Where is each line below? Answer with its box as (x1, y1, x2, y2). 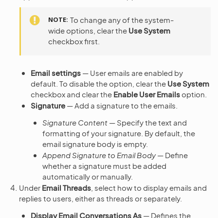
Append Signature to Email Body (42, 150, 156, 160)
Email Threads (42, 182, 91, 192)
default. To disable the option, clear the (31, 78, 167, 88)
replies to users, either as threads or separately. (19, 193, 182, 203)
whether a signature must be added (42, 161, 166, 170)
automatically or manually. (42, 171, 133, 181)
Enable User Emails (113, 89, 180, 99)
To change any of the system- (70, 15, 174, 24)
